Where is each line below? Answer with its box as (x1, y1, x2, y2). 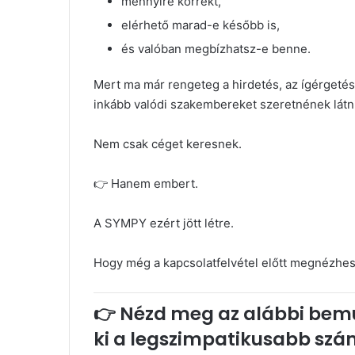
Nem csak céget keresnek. (94, 136, 242, 152)
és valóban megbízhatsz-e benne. (121, 41, 311, 57)
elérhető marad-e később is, (121, 17, 280, 33)
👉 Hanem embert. (94, 176, 198, 192)
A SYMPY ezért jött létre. (94, 216, 234, 231)
